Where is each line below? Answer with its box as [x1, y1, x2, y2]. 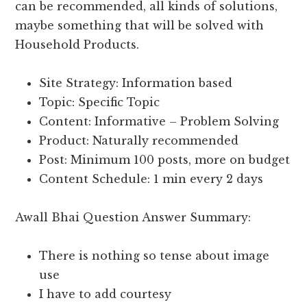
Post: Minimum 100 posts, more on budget [39, 153, 291, 167]
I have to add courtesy [39, 287, 172, 302]
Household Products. [15, 38, 140, 52]
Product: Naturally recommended [39, 134, 239, 148]
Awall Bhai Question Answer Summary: [15, 210, 251, 225]
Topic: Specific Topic [39, 95, 160, 110]
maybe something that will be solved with [15, 19, 265, 33]
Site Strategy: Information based [39, 76, 233, 90]
